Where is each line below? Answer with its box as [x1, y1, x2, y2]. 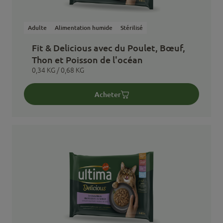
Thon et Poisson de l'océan [32, 54, 143, 65]
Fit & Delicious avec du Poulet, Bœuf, [32, 42, 185, 53]
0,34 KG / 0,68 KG [32, 66, 84, 74]
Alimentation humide [55, 24, 112, 31]
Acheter [94, 90, 121, 99]
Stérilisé [120, 24, 143, 31]
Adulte [28, 24, 47, 31]
